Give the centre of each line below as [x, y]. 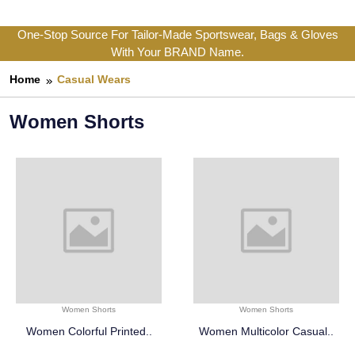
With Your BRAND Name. [177, 52]
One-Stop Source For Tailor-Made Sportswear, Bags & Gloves [177, 35]
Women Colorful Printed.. [89, 332]
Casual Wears [94, 80]
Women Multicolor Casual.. [266, 332]
